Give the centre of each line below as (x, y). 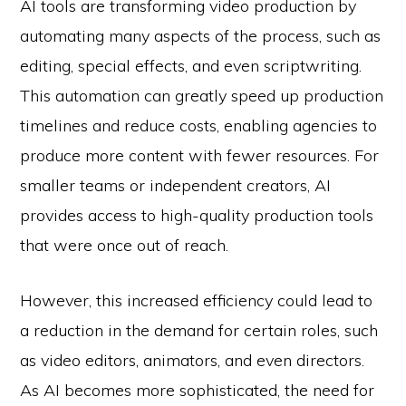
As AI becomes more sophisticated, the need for (198, 390)
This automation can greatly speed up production (202, 95)
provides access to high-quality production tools (197, 215)
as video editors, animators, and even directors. (193, 360)
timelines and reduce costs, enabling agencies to (199, 125)
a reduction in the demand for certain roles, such (199, 330)
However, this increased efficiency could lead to (197, 300)
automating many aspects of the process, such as (201, 35)
